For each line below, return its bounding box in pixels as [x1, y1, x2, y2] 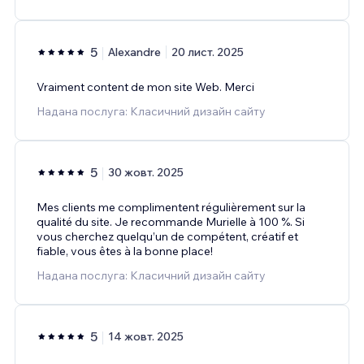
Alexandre [108, 44, 161, 59]
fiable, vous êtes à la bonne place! [37, 243, 213, 258]
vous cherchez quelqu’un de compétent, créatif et [37, 228, 298, 244]
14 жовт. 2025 [108, 328, 184, 344]
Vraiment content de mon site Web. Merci [37, 79, 254, 94]
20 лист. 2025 [171, 44, 244, 59]
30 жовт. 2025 [108, 164, 184, 180]
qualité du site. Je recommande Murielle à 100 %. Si [37, 214, 305, 229]
